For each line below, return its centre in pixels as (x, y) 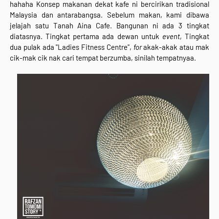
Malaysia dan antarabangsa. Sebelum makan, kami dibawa (109, 14)
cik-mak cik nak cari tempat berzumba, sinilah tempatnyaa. (103, 57)
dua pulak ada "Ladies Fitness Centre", (72, 47)
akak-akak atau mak (175, 47)
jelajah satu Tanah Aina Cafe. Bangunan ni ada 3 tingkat (109, 25)
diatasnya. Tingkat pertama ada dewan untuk (86, 36)
